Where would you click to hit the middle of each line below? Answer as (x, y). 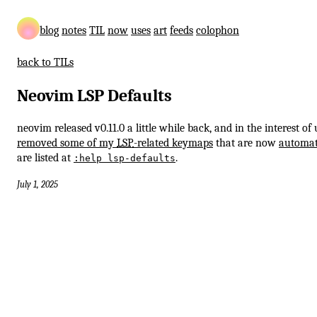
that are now (246, 143)
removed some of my (67, 143)
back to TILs (45, 62)
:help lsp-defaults (125, 158)
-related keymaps (173, 143)
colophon (218, 30)
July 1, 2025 (38, 184)
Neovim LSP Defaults (94, 95)
